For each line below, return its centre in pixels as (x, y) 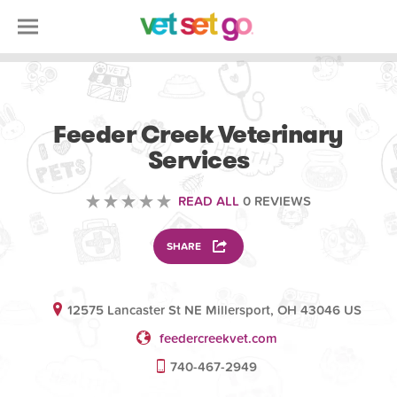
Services (198, 160)
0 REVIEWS (275, 201)
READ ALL (209, 201)
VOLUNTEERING (198, 103)
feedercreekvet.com (219, 339)
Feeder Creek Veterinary (198, 135)
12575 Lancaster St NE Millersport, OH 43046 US (214, 310)
